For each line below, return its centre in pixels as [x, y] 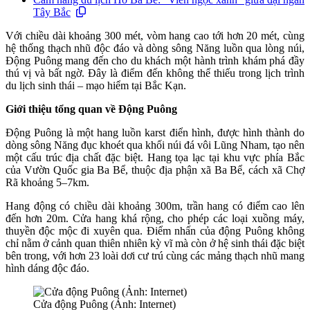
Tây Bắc [52, 12]
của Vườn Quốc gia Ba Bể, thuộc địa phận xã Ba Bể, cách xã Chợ [155, 170]
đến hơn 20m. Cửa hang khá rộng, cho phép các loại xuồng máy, [155, 218]
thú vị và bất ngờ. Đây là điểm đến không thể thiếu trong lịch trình [155, 73]
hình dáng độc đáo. [47, 268]
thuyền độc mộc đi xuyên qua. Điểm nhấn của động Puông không [155, 231]
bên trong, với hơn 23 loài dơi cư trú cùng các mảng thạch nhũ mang [155, 256]
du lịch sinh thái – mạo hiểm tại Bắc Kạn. [96, 85]
